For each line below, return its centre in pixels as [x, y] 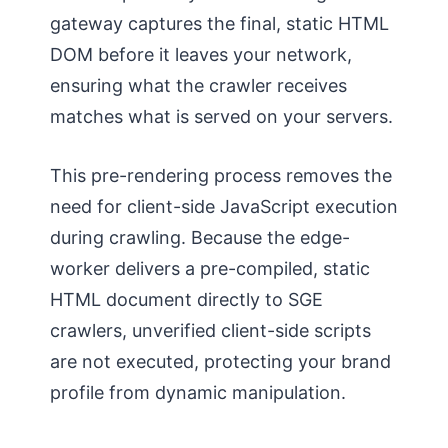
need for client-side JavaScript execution [224, 206]
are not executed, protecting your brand [220, 361]
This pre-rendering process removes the [221, 175]
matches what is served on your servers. [221, 116]
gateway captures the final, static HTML [219, 23]
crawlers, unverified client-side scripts [210, 330]
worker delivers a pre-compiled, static [210, 268]
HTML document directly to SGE [186, 299]
